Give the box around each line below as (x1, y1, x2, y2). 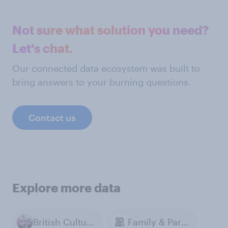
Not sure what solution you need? (12, 22, 209, 37)
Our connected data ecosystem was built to (12, 63, 200, 74)
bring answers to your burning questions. (12, 76, 191, 88)
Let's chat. (12, 41, 73, 55)
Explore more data (12, 180, 121, 195)
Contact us (28, 112, 76, 123)
